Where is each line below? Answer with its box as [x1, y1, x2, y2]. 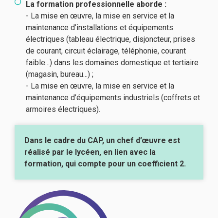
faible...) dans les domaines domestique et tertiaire [25, 57, 199, 67]
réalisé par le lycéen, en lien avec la [24, 147, 156, 157]
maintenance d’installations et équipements [25, 22, 173, 32]
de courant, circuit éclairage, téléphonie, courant [25, 46, 186, 55]
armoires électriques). [25, 104, 100, 114]
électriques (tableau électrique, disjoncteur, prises [25, 34, 195, 44]
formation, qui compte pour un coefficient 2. [24, 159, 186, 168]
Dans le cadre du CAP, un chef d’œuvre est [24, 135, 180, 145]
